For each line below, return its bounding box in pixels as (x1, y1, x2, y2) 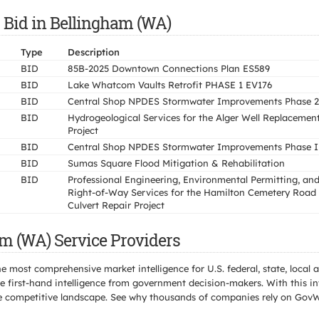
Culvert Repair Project (68, 199, 164, 211)
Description (68, 46, 120, 58)
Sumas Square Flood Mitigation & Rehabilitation (68, 157, 285, 169)
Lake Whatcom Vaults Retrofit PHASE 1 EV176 (68, 79, 272, 90)
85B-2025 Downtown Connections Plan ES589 (68, 63, 270, 74)
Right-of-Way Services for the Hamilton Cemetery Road (68, 187, 316, 198)
